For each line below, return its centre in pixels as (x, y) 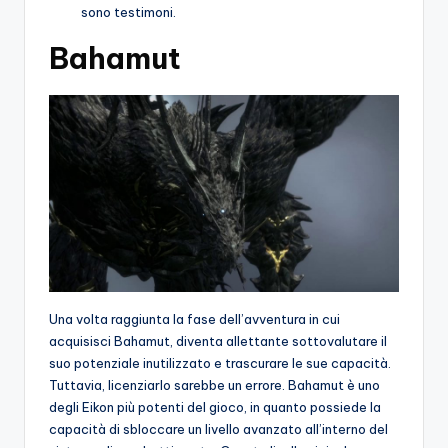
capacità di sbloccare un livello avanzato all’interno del (218, 428)
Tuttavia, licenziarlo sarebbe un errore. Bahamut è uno (214, 384)
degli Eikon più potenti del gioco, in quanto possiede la (215, 406)
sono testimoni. (128, 11)
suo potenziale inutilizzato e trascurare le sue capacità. (220, 362)
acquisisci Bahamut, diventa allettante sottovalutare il (218, 340)
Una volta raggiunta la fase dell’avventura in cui (194, 318)
